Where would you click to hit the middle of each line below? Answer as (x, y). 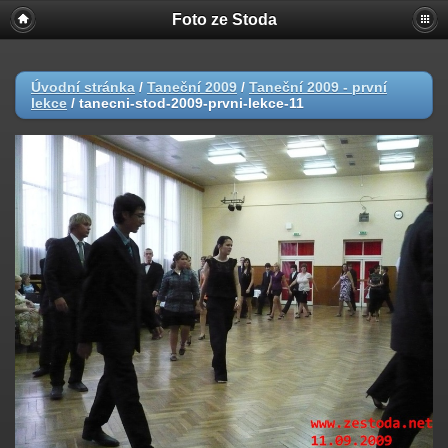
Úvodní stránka (83, 87)
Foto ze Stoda (224, 19)
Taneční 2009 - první (318, 87)
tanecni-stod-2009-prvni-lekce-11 (191, 103)
